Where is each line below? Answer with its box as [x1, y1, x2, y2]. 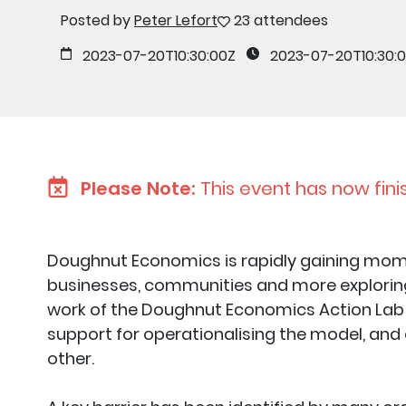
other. [47, 346, 94, 370]
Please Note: [81, 176, 200, 201]
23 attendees [234, 10, 328, 31]
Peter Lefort [134, 10, 217, 31]
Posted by [61, 10, 134, 31]
